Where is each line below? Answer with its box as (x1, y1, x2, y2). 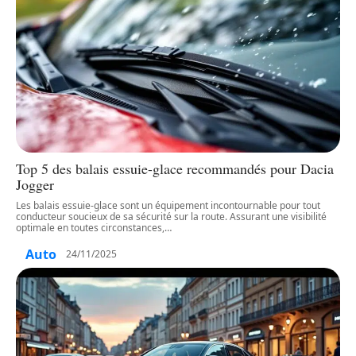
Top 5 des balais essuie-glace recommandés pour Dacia (16, 158, 334, 178)
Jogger (16, 174, 54, 194)
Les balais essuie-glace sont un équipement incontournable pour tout (16, 198, 320, 212)
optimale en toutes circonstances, (16, 220, 164, 234)
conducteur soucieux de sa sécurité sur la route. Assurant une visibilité (16, 209, 327, 223)
